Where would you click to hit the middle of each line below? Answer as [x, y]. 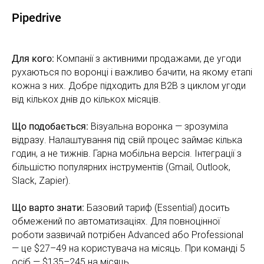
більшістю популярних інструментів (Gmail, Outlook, [121, 167]
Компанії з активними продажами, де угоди [148, 58]
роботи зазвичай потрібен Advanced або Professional [128, 235]
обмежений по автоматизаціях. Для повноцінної [116, 221]
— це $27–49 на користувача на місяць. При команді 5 [128, 248]
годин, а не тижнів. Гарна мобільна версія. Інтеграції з [127, 153]
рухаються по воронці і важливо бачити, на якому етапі [132, 72]
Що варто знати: [48, 207]
